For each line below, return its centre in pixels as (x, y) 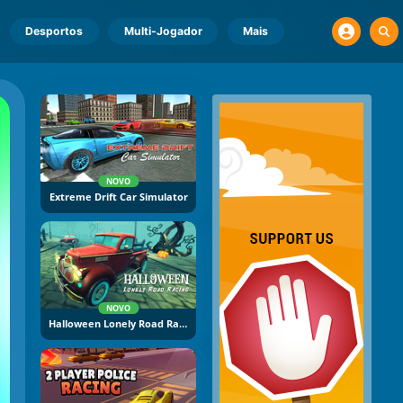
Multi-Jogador (163, 31)
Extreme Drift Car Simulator (118, 197)
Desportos (54, 31)
